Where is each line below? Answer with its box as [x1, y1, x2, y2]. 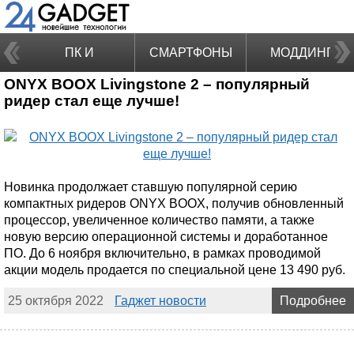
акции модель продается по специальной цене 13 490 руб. [4, 262, 345, 277]
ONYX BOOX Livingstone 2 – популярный [4, 76, 310, 92]
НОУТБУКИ [45, 85, 113, 98]
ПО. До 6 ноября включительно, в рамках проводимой [4, 246, 321, 260]
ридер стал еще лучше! [4, 92, 179, 109]
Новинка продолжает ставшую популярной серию [4, 179, 297, 194]
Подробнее [280, 293, 346, 307]
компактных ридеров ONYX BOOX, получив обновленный [4, 196, 344, 210]
